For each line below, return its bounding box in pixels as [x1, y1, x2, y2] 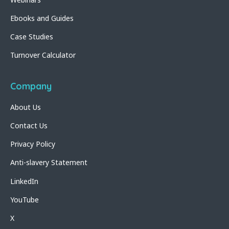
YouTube [10, 194, 39, 204]
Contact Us [10, 120, 48, 130]
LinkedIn [10, 176, 38, 186]
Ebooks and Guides [10, 13, 74, 23]
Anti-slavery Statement [10, 157, 87, 168]
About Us [10, 102, 41, 112]
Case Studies [10, 32, 53, 42]
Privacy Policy [10, 139, 55, 149]
